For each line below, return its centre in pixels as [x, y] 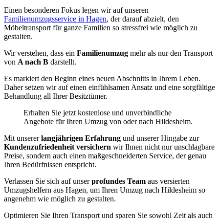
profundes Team [120, 181]
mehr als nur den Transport [171, 53]
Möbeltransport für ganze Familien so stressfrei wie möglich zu [101, 28]
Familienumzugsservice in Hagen [55, 19]
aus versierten [169, 181]
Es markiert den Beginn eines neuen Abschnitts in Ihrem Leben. [102, 79]
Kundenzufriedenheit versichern [58, 147]
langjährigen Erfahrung [82, 138]
